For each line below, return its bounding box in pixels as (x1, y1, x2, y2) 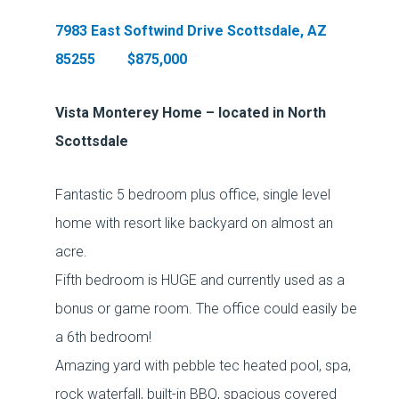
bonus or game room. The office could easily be (55, 300, 358, 317)
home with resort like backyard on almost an (55, 215, 334, 232)
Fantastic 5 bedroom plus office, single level (55, 186, 331, 203)
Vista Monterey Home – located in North (55, 104, 327, 121)
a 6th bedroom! (55, 329, 152, 346)
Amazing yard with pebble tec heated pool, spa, (55, 357, 352, 374)
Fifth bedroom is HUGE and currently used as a (55, 272, 346, 289)
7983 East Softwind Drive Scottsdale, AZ (55, 22, 328, 39)
